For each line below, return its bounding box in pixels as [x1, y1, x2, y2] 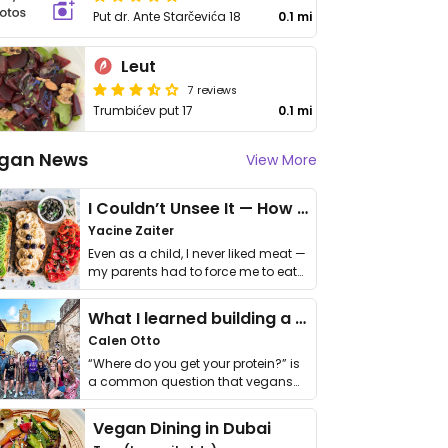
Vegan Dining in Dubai [93, 417, 272, 440]
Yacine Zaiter [88, 222, 174, 239]
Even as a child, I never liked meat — [88, 245, 306, 262]
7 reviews [188, 81, 238, 97]
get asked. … [88, 391, 161, 408]
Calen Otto [88, 332, 160, 349]
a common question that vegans [88, 373, 293, 390]
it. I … [88, 281, 113, 298]
